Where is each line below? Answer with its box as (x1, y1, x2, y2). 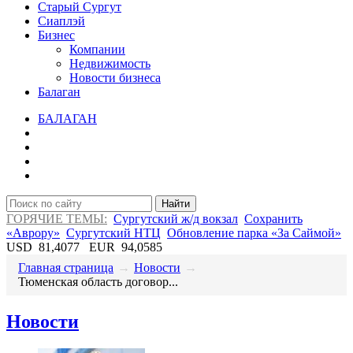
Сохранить (244, 211, 303, 225)
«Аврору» (6, 225, 60, 240)
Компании (69, 42, 125, 56)
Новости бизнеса (69, 70, 161, 84)
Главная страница (18, 260, 113, 274)
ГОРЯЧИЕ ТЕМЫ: (6, 211, 107, 225)
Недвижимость (69, 56, 150, 70)
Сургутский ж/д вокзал (113, 211, 238, 225)
